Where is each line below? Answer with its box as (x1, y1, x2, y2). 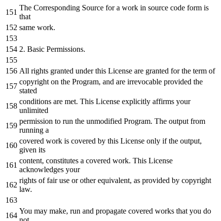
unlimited (19, 106, 48, 114)
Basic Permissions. (25, 44, 85, 53)
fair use (45, 176, 72, 184)
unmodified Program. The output (84, 116, 190, 125)
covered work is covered (19, 136, 98, 145)
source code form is (146, 3, 209, 12)
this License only (106, 136, 162, 145)
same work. (19, 23, 55, 32)
